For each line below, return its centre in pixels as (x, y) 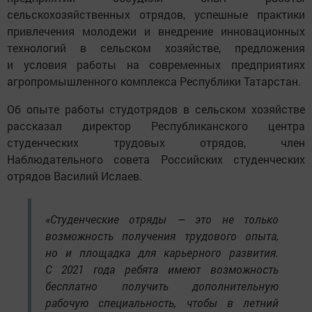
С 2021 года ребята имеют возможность (162, 269)
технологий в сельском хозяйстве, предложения (156, 47)
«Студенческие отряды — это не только (162, 219)
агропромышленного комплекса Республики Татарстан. (154, 81)
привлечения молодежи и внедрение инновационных (156, 31)
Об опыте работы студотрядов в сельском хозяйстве (156, 109)
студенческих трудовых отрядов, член (156, 142)
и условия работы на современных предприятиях (156, 64)
